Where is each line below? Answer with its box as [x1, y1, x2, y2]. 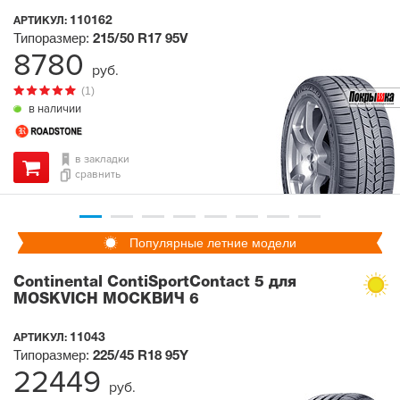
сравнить [75, 168, 121, 182]
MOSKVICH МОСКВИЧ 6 [13, 292, 199, 306]
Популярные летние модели [129, 235, 296, 250]
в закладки [75, 152, 129, 166]
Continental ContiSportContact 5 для [13, 275, 296, 289]
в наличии [26, 101, 81, 116]
